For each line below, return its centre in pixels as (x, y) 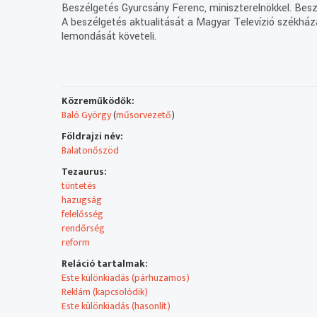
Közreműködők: (98, 100)
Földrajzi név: (93, 136)
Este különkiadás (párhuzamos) (126, 277)
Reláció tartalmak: (105, 263)
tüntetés (79, 185)
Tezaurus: (85, 171)
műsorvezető (144, 115)
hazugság (82, 200)
